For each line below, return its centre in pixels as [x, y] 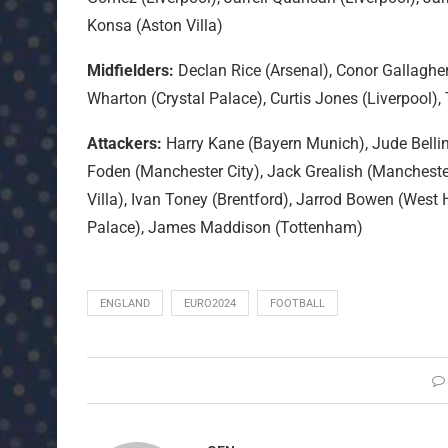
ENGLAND [125, 304]
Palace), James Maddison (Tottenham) [225, 228]
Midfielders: [130, 71]
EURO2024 [210, 304]
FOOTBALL [297, 304]
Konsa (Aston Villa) [155, 26]
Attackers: [124, 144]
